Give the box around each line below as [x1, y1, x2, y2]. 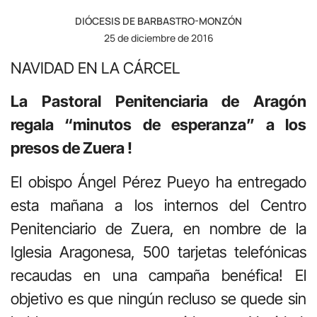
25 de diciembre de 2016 [103, 30, 214, 45]
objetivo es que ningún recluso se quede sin [11, 289, 306, 308]
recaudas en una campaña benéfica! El [11, 265, 306, 284]
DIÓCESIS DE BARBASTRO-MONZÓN [75, 13, 242, 28]
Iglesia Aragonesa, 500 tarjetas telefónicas [11, 242, 306, 261]
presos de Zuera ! [11, 139, 132, 158]
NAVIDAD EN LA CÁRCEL [11, 58, 180, 77]
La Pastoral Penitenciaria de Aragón [11, 92, 306, 111]
